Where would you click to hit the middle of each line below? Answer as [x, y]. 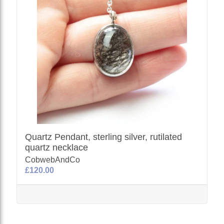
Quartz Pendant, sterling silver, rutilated [104, 137]
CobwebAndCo [53, 160]
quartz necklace [57, 147]
